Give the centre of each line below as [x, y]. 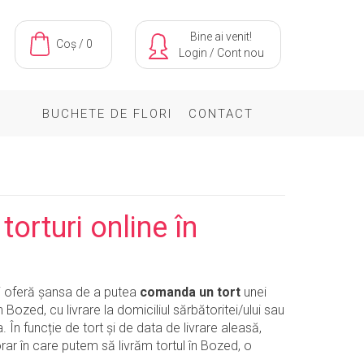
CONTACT [221, 114]
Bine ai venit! [221, 37]
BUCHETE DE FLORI [107, 114]
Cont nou [240, 53]
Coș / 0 [74, 44]
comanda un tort [190, 292]
